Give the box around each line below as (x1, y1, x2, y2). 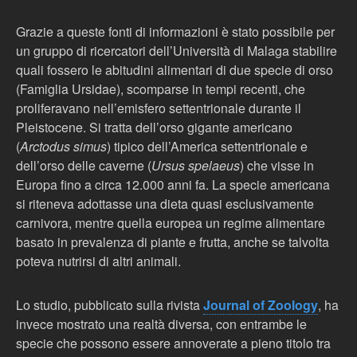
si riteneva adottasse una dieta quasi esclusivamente (16, 194, 314, 213)
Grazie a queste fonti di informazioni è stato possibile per (16, 22, 335, 41)
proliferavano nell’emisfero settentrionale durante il (16, 99, 301, 117)
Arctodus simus (20, 137, 107, 155)
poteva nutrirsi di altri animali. (16, 252, 181, 270)
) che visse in (240, 156, 314, 175)
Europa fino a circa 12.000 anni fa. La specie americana (16, 175, 330, 194)
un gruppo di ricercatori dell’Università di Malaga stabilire (16, 41, 337, 60)
